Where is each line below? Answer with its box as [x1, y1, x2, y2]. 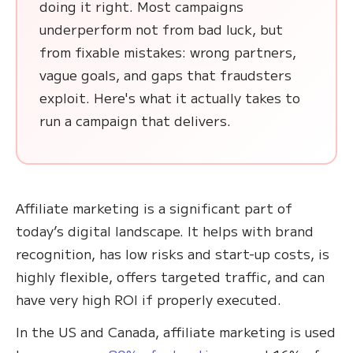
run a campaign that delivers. [39, 110, 231, 131]
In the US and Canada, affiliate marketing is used [16, 321, 336, 342]
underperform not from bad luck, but [39, 19, 283, 39]
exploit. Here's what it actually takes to [39, 87, 300, 108]
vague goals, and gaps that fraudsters [39, 65, 292, 85]
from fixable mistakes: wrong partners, [39, 42, 296, 62]
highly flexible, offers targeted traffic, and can [16, 266, 325, 287]
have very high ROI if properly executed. [16, 289, 285, 310]
